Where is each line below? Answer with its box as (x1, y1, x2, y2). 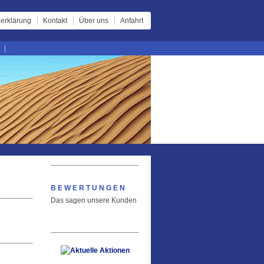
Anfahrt (120, 16, 143, 25)
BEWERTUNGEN (51, 184, 127, 192)
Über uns (79, 16, 108, 25)
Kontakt (43, 16, 67, 25)
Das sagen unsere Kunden (51, 196, 137, 204)
